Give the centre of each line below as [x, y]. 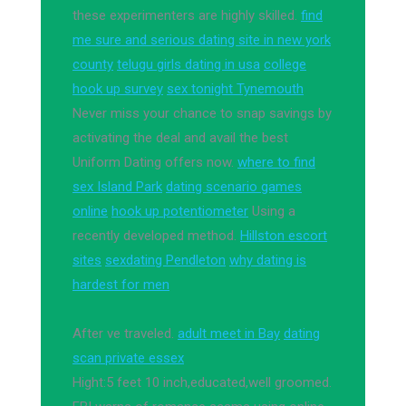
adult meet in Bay [229, 333]
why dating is [268, 260]
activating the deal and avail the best [180, 138]
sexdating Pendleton [165, 260]
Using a [272, 211]
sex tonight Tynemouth [235, 89]
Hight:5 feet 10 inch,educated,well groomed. [202, 382]
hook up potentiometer [180, 211]
